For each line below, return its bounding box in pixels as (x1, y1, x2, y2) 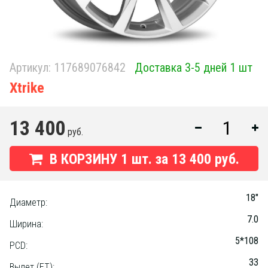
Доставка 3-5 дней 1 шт (135, 60, 252, 75)
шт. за (131, 151, 172, 167)
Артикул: (10, 60, 51, 75)
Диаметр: (10, 197, 47, 208)
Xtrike (10, 80, 44, 96)
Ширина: (10, 218, 43, 230)
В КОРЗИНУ (45, 151, 121, 167)
